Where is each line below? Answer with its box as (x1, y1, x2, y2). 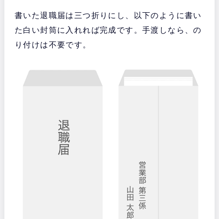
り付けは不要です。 (14, 41, 91, 49)
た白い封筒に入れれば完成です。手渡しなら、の (14, 26, 202, 35)
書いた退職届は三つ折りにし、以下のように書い (14, 11, 202, 20)
